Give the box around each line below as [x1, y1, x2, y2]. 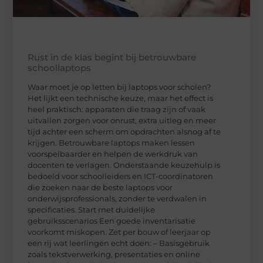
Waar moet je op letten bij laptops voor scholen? [28, 82, 211, 92]
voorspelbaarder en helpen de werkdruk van [28, 149, 198, 159]
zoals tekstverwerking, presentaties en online [28, 249, 201, 259]
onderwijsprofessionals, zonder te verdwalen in [28, 193, 207, 203]
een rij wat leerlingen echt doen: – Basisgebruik [28, 238, 210, 248]
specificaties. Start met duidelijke [28, 204, 156, 214]
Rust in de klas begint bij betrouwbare [28, 51, 197, 63]
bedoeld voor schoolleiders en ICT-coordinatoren [28, 171, 214, 181]
